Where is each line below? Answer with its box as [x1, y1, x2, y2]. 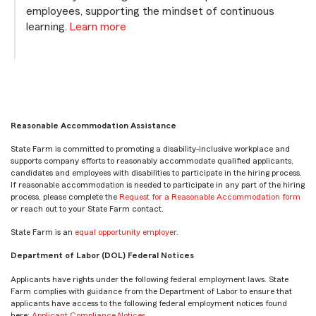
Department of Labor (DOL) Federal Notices [11, 251, 194, 260]
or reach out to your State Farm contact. [11, 205, 164, 213]
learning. [26, 21, 70, 32]
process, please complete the [11, 193, 119, 201]
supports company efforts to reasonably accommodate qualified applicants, [11, 157, 293, 165]
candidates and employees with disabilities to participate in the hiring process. [11, 169, 302, 177]
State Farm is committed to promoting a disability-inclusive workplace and [11, 145, 290, 153]
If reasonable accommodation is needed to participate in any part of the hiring [11, 181, 305, 189]
